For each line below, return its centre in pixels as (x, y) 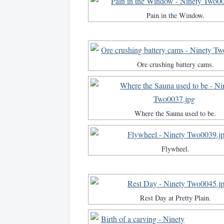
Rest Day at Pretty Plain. (175, 198)
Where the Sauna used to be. (175, 113)
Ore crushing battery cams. (175, 64)
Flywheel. (175, 149)
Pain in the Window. (175, 15)
